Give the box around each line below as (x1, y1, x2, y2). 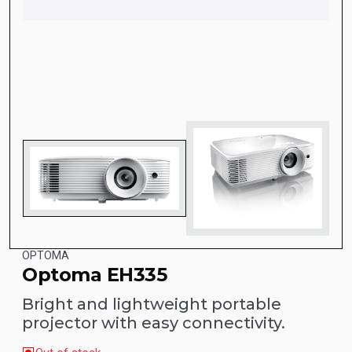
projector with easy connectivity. (22, 313, 285, 333)
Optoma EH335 (22, 263, 167, 287)
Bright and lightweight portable (22, 295, 281, 314)
